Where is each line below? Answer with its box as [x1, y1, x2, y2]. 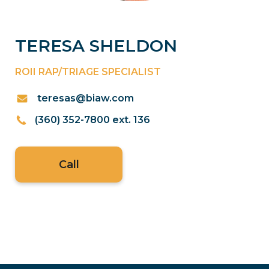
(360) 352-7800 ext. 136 [35, 114, 150, 125]
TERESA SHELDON [15, 35, 177, 56]
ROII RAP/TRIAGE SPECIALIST [15, 66, 161, 77]
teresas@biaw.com [37, 92, 134, 104]
